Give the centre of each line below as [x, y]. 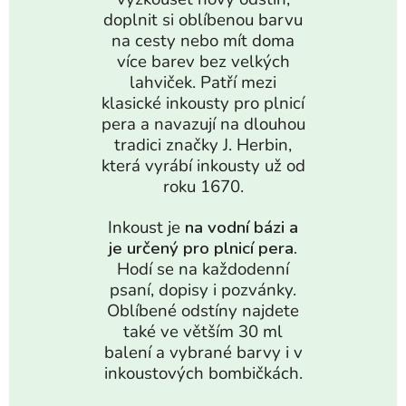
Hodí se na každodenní [203, 269]
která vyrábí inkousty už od [203, 166]
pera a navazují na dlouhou [203, 124]
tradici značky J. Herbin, [203, 145]
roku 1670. [203, 187]
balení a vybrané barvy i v [203, 353]
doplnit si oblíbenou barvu [203, 20]
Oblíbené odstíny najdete [203, 311]
